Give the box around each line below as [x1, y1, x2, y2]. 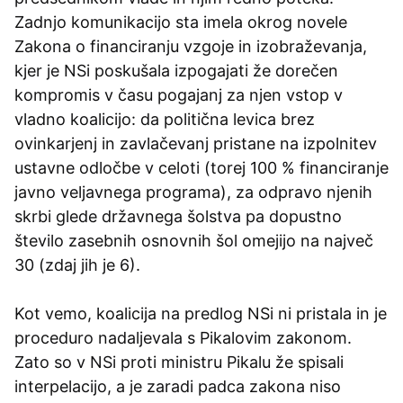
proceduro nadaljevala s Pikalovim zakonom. [14, 327, 352, 347]
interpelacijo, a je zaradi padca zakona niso [14, 376, 341, 396]
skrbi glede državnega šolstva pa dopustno [14, 206, 342, 226]
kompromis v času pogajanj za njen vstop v [14, 85, 343, 104]
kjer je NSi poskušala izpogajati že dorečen [14, 60, 338, 80]
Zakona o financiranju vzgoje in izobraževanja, [14, 36, 367, 56]
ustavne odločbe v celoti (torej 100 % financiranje [14, 157, 389, 177]
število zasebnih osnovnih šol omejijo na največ [14, 230, 373, 250]
